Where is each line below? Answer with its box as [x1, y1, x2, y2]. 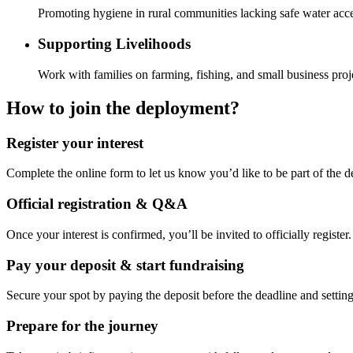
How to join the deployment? [6, 97, 240, 118]
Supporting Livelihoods [38, 35, 191, 53]
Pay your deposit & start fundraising [6, 256, 244, 273]
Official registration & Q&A [6, 195, 188, 213]
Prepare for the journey [6, 317, 158, 334]
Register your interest [6, 134, 143, 151]
